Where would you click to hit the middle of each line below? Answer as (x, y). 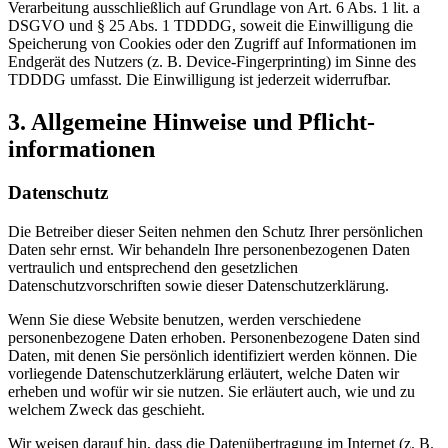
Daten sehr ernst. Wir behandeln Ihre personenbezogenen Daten (209, 250)
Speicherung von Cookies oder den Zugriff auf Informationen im (212, 43)
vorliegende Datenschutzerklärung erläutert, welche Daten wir (203, 374)
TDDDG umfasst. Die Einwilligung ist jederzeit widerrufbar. (199, 79)
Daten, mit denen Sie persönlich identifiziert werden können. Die (212, 356)
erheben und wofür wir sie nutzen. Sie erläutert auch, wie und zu (211, 392)
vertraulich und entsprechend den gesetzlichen (153, 268)
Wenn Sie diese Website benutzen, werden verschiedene (184, 320)
